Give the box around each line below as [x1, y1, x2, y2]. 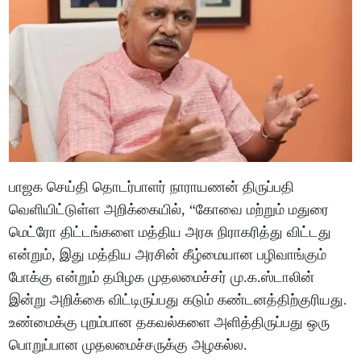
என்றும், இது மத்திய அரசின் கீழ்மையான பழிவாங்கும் [9, 246, 327, 263]
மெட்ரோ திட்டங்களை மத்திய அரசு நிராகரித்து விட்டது [9, 223, 332, 240]
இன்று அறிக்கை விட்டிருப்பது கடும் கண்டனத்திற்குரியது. [9, 291, 348, 308]
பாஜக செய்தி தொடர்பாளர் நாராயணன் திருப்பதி [9, 178, 295, 195]
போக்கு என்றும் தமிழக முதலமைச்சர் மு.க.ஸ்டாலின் [9, 268, 315, 285]
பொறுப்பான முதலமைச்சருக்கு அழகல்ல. [9, 336, 248, 353]
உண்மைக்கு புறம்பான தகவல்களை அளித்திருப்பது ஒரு [9, 313, 330, 330]
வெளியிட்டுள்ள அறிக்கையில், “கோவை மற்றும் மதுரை [9, 201, 330, 218]
